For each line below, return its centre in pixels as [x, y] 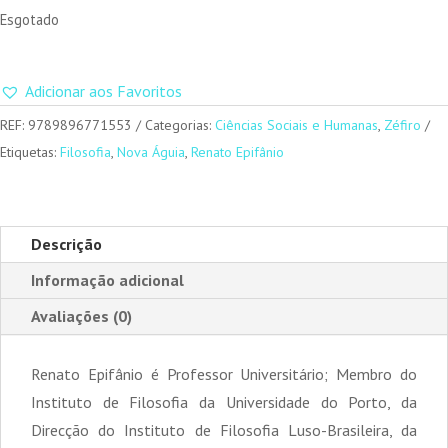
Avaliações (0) [81, 315]
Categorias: [180, 124]
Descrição [66, 243]
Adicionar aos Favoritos [103, 90]
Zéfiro [402, 124]
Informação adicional [107, 279]
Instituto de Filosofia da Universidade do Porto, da [224, 401]
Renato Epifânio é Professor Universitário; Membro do [224, 373]
